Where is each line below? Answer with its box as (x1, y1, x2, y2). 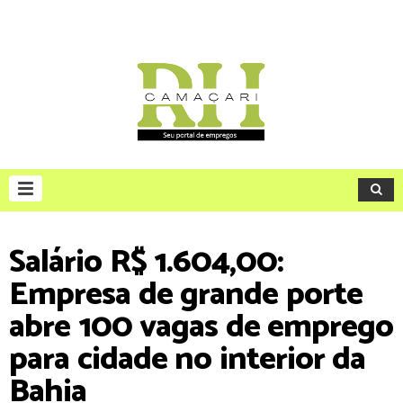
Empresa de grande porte (9, 268, 363, 321)
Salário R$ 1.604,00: (9, 236, 283, 289)
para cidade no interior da (9, 333, 365, 386)
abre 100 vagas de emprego (9, 300, 393, 354)
